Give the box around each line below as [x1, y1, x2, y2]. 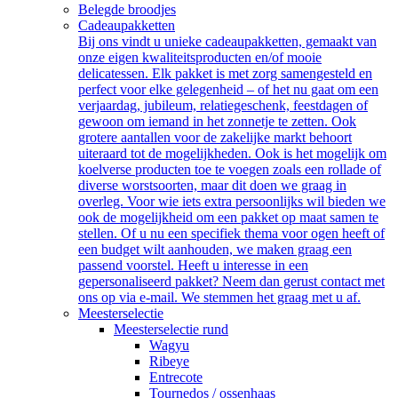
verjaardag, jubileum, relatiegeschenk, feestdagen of [78, 98, 368, 113]
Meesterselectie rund [114, 322, 228, 337]
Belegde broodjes [78, 2, 176, 17]
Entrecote [149, 370, 203, 385]
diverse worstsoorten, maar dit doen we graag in [78, 178, 346, 193]
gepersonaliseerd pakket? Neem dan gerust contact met [78, 274, 385, 289]
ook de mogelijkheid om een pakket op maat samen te [78, 210, 378, 225]
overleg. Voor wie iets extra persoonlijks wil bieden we [78, 194, 386, 209]
